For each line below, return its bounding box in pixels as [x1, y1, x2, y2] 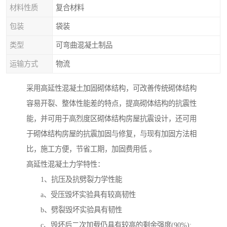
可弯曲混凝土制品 [56, 41, 112, 49]
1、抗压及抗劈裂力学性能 [26, 175, 122, 184]
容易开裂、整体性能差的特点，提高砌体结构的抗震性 [26, 99, 197, 108]
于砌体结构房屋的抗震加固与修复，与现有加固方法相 [26, 130, 197, 138]
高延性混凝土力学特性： [26, 160, 104, 169]
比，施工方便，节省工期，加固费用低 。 [26, 145, 156, 154]
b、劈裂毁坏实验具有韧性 [26, 206, 122, 214]
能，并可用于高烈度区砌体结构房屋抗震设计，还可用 [26, 115, 197, 123]
